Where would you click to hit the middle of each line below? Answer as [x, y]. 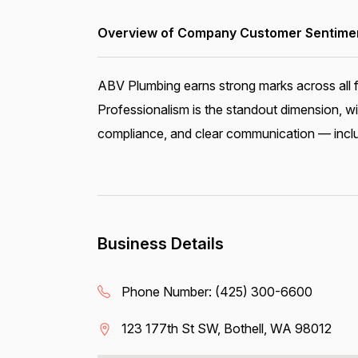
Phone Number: [168, 292]
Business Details [160, 244]
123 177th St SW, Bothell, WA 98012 [226, 328]
